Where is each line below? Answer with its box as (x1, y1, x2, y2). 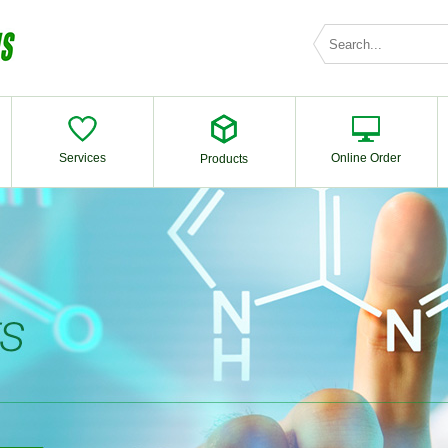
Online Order (331, 151, 401, 165)
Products (200, 152, 248, 166)
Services (58, 151, 106, 165)
